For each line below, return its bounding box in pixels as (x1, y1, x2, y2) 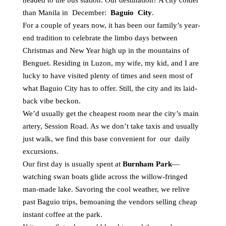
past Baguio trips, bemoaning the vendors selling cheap (23, 198, 197, 206)
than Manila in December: (23, 9, 110, 17)
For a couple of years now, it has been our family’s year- (23, 21, 200, 29)
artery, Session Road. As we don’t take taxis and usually (23, 122, 199, 130)
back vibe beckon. (23, 97, 81, 105)
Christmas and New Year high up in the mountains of (23, 46, 189, 54)
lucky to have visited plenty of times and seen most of (23, 72, 193, 80)
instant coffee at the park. (23, 210, 102, 218)
